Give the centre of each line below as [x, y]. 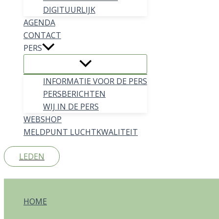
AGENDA [39, 23]
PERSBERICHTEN [74, 94]
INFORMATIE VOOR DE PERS [95, 81]
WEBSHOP [43, 120]
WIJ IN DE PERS [71, 107]
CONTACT [42, 35]
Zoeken [19, 172]
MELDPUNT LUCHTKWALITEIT [81, 132]
